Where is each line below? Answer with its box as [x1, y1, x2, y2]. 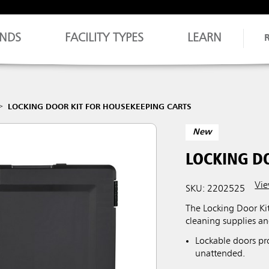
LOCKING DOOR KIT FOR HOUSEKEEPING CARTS [8, 103, 192, 111]
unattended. [195, 249, 246, 259]
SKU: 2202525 [186, 184, 246, 194]
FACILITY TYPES [65, 32, 144, 44]
